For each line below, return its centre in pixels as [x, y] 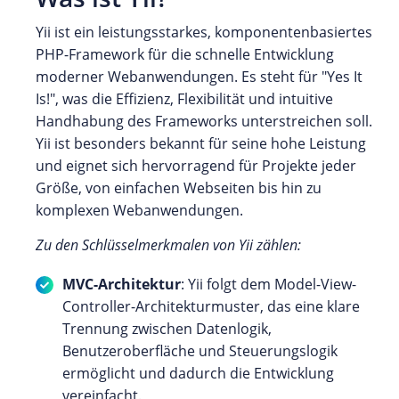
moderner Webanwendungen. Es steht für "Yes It [199, 77]
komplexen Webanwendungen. [139, 211]
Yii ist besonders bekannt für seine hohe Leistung [201, 144]
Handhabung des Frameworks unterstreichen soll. [204, 122]
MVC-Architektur [122, 285]
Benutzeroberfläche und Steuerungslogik [200, 351]
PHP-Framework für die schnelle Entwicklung [185, 55]
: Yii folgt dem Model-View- [269, 285]
